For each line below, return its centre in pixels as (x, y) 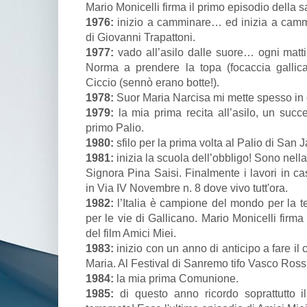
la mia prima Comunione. (176, 279)
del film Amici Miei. (131, 233)
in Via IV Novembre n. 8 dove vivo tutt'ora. (187, 188)
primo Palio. (115, 128)
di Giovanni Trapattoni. (140, 37)
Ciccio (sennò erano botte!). (152, 83)
